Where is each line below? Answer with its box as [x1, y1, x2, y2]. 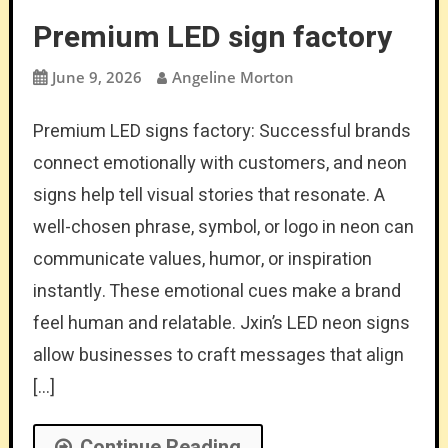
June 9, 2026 [51, 66, 142, 87]
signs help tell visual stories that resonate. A [32, 181, 385, 209]
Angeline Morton [171, 66, 294, 87]
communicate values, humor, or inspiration [32, 245, 372, 273]
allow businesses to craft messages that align [32, 341, 404, 369]
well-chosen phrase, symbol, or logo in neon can [32, 213, 414, 241]
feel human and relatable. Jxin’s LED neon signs [32, 309, 410, 337]
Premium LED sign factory [32, 15, 392, 60]
